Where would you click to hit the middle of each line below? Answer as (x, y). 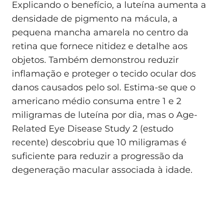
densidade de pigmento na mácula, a (95, 18)
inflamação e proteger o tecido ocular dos (104, 73)
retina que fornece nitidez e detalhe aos (100, 46)
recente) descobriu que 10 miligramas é (99, 142)
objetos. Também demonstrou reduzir (95, 60)
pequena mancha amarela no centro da (100, 32)
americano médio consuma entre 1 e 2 (96, 101)
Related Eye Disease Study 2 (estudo (93, 128)
